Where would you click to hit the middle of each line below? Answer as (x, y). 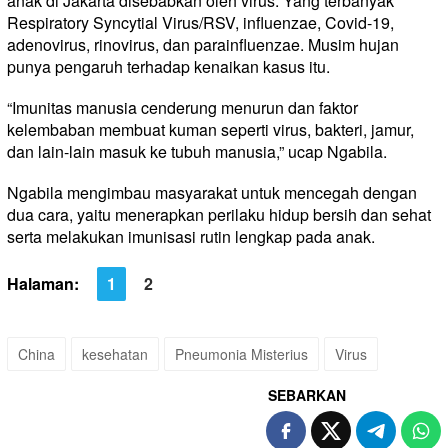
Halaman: (43, 284)
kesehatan (115, 354)
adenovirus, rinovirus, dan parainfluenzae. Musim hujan (203, 44)
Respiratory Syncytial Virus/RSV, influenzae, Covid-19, (200, 22)
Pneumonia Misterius (241, 354)
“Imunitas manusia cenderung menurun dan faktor (182, 107)
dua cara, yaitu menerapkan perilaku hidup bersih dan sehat (219, 215)
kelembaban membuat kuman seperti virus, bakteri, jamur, (210, 129)
